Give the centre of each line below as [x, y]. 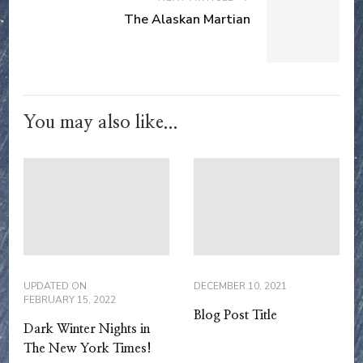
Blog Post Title [235, 316]
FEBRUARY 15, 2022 [70, 300]
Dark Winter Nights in [87, 329]
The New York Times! [88, 349]
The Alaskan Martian [187, 20]
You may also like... [101, 123]
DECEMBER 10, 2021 [240, 286]
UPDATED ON [55, 286]
